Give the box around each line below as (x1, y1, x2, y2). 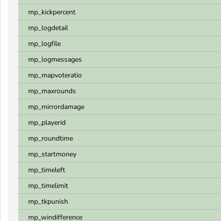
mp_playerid (28, 118, 66, 127)
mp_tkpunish (28, 197, 68, 206)
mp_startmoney (28, 149, 76, 159)
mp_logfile (28, 39, 61, 48)
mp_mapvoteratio (28, 71, 82, 80)
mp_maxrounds (28, 86, 76, 96)
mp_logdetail (28, 23, 68, 33)
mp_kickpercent (28, 7, 75, 17)
